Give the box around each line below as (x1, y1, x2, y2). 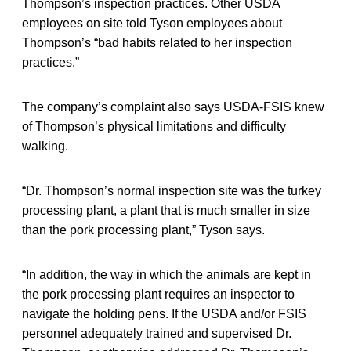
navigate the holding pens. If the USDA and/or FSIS (22, 307, 306, 321)
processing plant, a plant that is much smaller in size (22, 204, 310, 218)
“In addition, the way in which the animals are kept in (22, 268, 311, 282)
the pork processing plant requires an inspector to (22, 288, 295, 302)
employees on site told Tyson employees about (22, 16, 282, 31)
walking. (22, 139, 68, 154)
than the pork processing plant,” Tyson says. (22, 223, 265, 237)
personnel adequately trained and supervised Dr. (22, 327, 291, 341)
